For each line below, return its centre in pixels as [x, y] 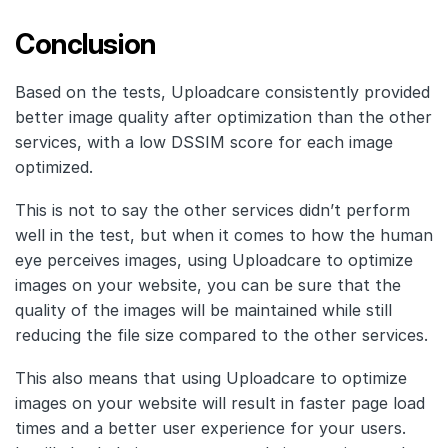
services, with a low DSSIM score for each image [204, 142]
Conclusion [85, 44]
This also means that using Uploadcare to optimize [211, 378]
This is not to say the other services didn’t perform [212, 210]
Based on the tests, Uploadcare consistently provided [222, 92]
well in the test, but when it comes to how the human [224, 235]
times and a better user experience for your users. [210, 428]
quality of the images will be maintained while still [203, 310]
